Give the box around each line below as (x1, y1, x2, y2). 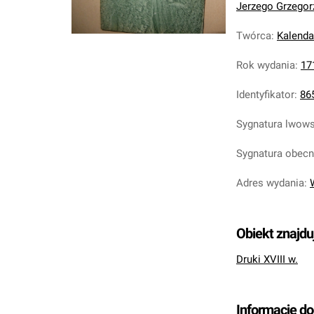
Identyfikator (236, 88, 294, 101)
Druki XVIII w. (236, 253, 298, 266)
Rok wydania (236, 59, 295, 71)
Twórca (236, 29, 271, 42)
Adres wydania (236, 177, 304, 189)
